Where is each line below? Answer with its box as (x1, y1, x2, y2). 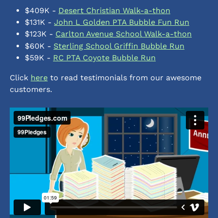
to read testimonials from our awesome (48, 73, 204, 82)
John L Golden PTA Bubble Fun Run (54, 17, 189, 27)
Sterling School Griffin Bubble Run (54, 41, 184, 51)
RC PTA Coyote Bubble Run (53, 53, 156, 63)
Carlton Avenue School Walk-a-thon (55, 29, 192, 39)
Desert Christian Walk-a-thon (58, 5, 170, 15)
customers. (10, 84, 54, 94)
